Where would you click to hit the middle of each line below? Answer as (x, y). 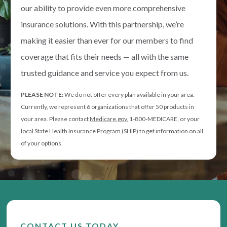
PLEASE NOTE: (42, 95)
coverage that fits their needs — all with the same (104, 57)
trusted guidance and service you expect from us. (104, 73)
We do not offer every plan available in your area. (129, 95)
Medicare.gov (108, 119)
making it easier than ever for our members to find (107, 41)
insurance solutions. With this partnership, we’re (102, 24)
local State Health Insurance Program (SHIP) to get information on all (112, 131)
